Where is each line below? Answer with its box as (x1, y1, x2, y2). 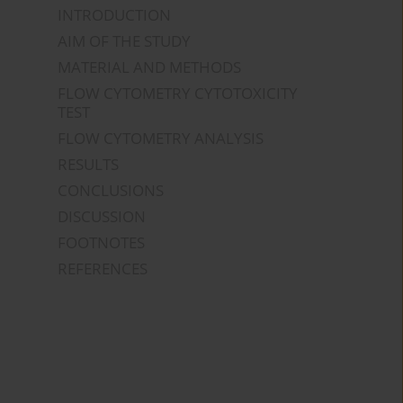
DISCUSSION (58, 206, 147, 228)
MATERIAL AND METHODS (58, 57, 242, 78)
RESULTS (58, 154, 120, 175)
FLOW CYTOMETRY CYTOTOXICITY (58, 83, 299, 104)
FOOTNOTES (58, 232, 146, 254)
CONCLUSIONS (58, 180, 165, 201)
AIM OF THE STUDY (58, 31, 192, 52)
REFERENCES (58, 258, 148, 280)
